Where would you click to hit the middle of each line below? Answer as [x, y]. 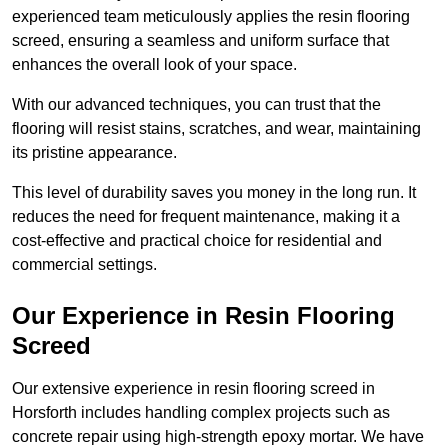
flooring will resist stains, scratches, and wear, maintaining [216, 129]
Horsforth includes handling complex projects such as [201, 413]
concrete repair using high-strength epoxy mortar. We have [218, 437]
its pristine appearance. [94, 153]
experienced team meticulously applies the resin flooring [211, 17]
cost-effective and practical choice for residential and [197, 241]
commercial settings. [84, 265]
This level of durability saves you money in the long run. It [214, 193]
